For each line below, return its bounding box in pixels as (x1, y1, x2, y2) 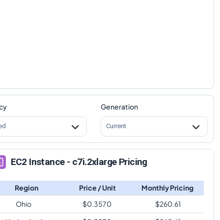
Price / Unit (79, 183, 116, 192)
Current (106, 122, 126, 130)
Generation (100, 102, 138, 111)
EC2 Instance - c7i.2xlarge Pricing (10, 156, 147, 168)
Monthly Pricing (141, 183, 193, 192)
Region (14, 183, 38, 192)
